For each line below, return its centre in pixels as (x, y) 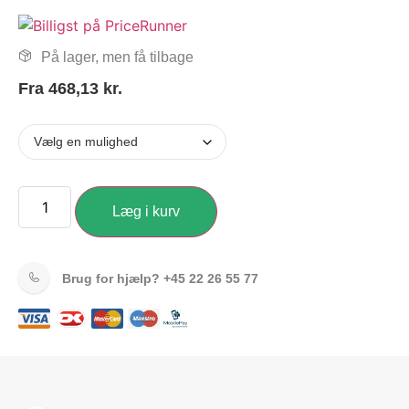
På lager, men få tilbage (115, 58)
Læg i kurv (147, 211)
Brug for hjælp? (113, 278)
